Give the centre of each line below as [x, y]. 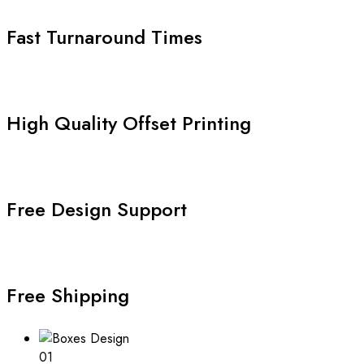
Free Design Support [97, 209]
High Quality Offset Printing [129, 123]
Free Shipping [68, 295]
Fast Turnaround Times [104, 37]
